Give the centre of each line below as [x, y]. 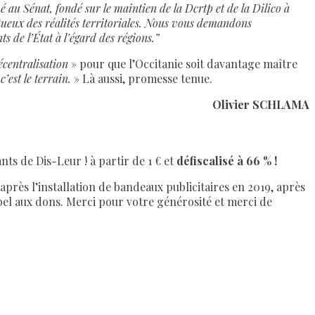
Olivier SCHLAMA [261, 105]
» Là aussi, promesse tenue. [143, 79]
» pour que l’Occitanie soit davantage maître [184, 64]
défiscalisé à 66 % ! [227, 161]
